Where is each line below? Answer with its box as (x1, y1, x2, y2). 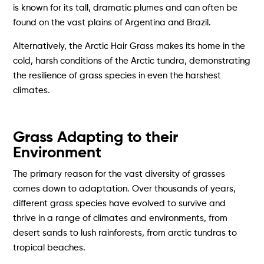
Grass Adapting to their (13, 130, 179, 146)
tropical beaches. (13, 243, 86, 252)
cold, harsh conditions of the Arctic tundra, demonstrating (13, 56, 251, 65)
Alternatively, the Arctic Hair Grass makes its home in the (13, 41, 246, 51)
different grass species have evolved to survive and (13, 199, 226, 208)
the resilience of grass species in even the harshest (13, 71, 222, 80)
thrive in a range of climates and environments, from (13, 213, 228, 223)
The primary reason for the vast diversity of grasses (13, 169, 226, 179)
